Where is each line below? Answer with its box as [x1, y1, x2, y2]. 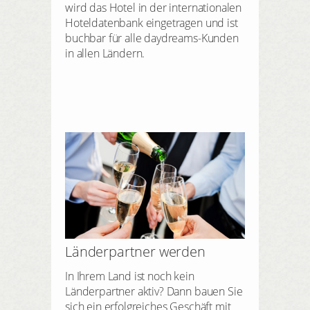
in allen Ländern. [65, 46, 145, 61]
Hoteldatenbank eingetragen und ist [65, 15, 238, 30]
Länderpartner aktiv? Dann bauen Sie [65, 283, 243, 299]
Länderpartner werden [65, 241, 206, 261]
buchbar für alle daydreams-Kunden [65, 30, 239, 46]
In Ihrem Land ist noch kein [65, 268, 194, 284]
